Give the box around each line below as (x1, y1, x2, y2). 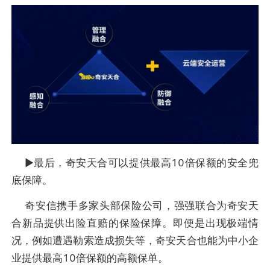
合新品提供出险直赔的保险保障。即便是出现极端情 (11, 216, 259, 229)
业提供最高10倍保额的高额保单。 (11, 251, 168, 264)
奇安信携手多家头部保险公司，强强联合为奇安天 (11, 199, 259, 212)
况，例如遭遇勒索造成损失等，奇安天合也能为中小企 (11, 234, 259, 246)
